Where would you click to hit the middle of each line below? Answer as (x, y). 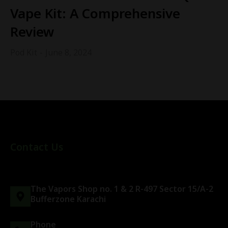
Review (32, 31)
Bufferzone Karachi (68, 199)
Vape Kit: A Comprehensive (95, 13)
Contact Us (37, 147)
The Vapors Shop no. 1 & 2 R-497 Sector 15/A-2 (122, 189)
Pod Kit (24, 52)
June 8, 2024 (68, 52)
